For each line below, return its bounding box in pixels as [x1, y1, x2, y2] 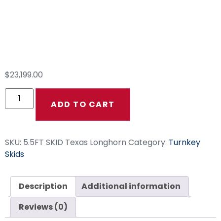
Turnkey [169, 136, 200, 148]
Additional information [81, 180, 181, 192]
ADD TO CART [51, 98, 115, 110]
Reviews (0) [19, 201, 68, 213]
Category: [128, 136, 169, 148]
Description [19, 180, 68, 192]
